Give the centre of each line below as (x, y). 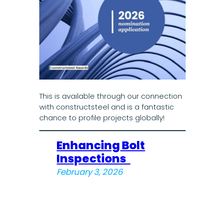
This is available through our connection (110, 96)
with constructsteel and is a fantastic (106, 107)
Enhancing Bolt (101, 145)
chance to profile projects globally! (102, 118)
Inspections (94, 158)
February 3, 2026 (90, 172)
